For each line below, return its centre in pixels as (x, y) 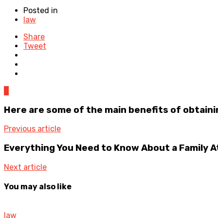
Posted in (41, 10)
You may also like (38, 186)
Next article (25, 167)
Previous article (32, 129)
